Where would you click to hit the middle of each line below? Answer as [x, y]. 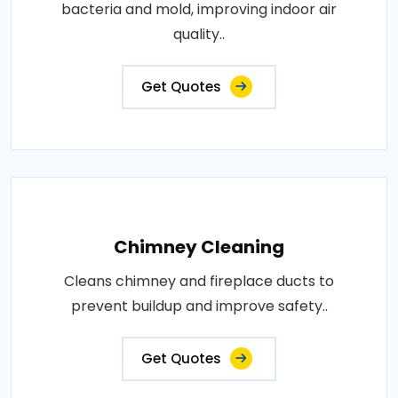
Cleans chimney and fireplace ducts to [199, 281]
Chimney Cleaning [199, 247]
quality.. [199, 34]
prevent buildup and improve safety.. [199, 306]
